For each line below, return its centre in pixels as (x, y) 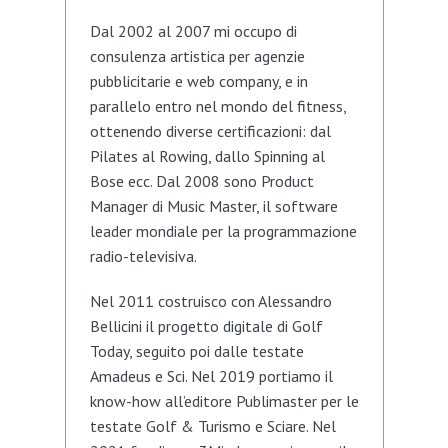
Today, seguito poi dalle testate (196, 351)
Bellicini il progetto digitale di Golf (206, 326)
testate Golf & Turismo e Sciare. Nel (212, 426)
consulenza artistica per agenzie (197, 56)
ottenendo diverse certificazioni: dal (210, 131)
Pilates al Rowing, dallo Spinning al (207, 156)
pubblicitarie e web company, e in (198, 81)
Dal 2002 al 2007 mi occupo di (193, 31)
